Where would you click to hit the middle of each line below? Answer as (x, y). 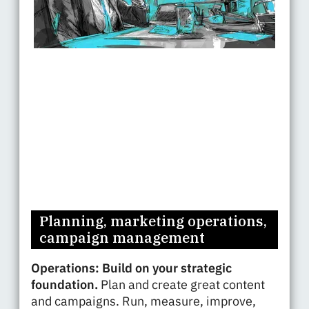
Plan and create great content (183, 285)
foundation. (66, 285)
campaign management (122, 238)
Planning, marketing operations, (153, 221)
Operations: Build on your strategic (131, 268)
